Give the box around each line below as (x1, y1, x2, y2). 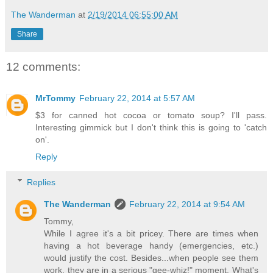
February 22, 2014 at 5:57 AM (79, 93, 195, 103)
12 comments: (6, 60, 80, 73)
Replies (27, 177, 56, 187)
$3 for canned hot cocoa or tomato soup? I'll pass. (35, 110, 267, 120)
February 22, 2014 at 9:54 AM (129, 199, 246, 209)
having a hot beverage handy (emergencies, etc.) (44, 240, 258, 250)
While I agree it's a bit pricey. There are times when (44, 228, 258, 238)
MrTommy (35, 93, 76, 103)
